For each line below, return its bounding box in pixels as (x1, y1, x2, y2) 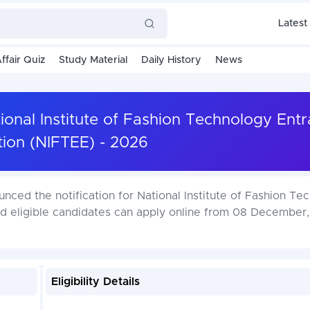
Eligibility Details (51, 276, 140, 288)
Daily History (140, 55, 201, 65)
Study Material (58, 55, 127, 65)
